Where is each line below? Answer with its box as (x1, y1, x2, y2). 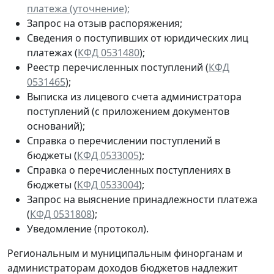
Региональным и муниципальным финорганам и (7, 246, 243, 260)
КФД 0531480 (78, 45, 139, 59)
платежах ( (27, 45, 78, 59)
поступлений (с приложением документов (27, 104, 229, 118)
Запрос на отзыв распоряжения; (27, 16, 182, 30)
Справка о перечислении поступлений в (27, 133, 220, 147)
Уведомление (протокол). (27, 221, 149, 235)
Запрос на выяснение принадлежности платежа (27, 192, 257, 206)
